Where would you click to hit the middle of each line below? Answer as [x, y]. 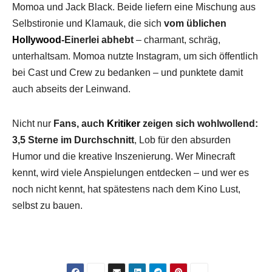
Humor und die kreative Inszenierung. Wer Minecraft [124, 156]
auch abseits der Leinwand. [71, 89]
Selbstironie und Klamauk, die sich [88, 23]
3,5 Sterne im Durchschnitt [73, 140]
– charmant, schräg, [177, 39]
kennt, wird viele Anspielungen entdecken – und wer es [131, 172]
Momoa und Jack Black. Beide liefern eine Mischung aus [134, 7]
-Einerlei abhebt [97, 39]
